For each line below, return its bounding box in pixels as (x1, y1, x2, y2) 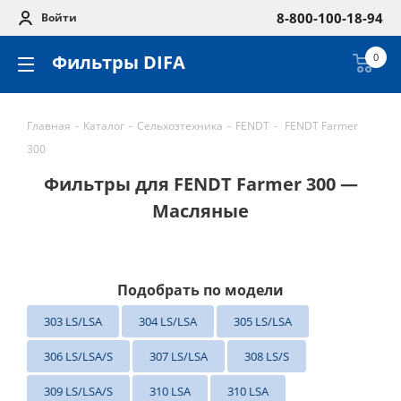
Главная (27, 118, 71, 133)
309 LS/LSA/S (44, 383, 113, 399)
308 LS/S (244, 348, 289, 364)
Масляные (152, 199, 249, 223)
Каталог (83, 118, 124, 133)
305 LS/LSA (234, 313, 292, 329)
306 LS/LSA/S (44, 348, 113, 364)
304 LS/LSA (139, 313, 197, 329)
